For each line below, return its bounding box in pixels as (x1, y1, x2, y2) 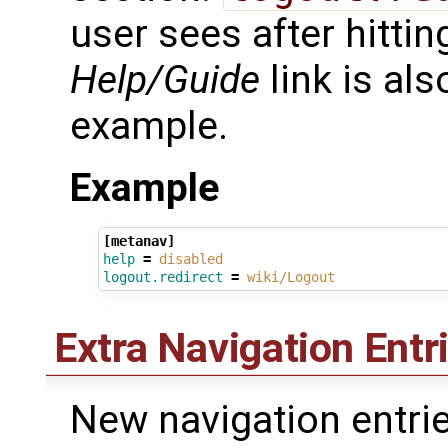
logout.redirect (102, 268, 223, 285)
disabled (158, 250, 223, 267)
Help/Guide (70, 57, 260, 104)
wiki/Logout (246, 268, 335, 285)
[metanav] (102, 232, 175, 249)
